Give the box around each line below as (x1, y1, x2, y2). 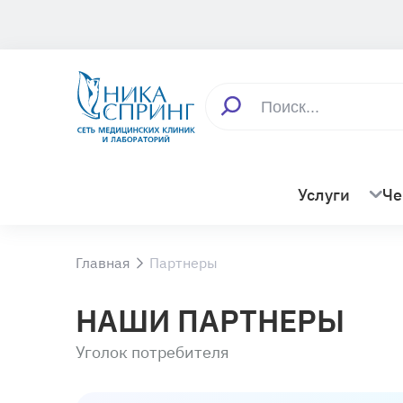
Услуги (298, 184, 351, 206)
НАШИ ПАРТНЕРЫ (76, 300, 345, 341)
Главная (76, 253, 131, 272)
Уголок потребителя (76, 341, 230, 363)
